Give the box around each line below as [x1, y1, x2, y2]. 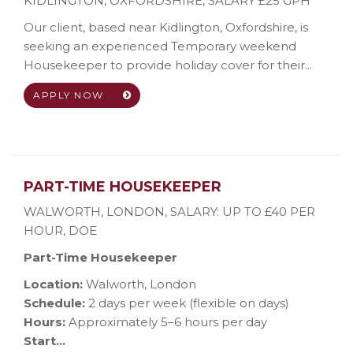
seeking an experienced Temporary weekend [24, 39, 296, 54]
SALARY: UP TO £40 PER [170, 204, 315, 219]
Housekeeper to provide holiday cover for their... [24, 58, 312, 72]
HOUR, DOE [24, 223, 97, 238]
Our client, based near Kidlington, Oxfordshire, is [24, 20, 308, 35]
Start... [24, 333, 65, 348]
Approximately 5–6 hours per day [69, 314, 267, 329]
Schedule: [24, 295, 85, 310]
